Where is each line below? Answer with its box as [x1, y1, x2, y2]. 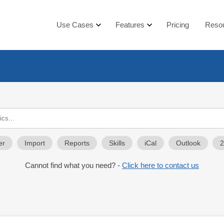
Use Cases [56, 20, 93, 29]
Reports [64, 139, 89, 147]
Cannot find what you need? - [25, 161, 122, 169]
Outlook [176, 139, 200, 147]
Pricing [166, 20, 189, 29]
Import [24, 139, 45, 147]
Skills [109, 139, 125, 147]
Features [115, 20, 144, 29]
